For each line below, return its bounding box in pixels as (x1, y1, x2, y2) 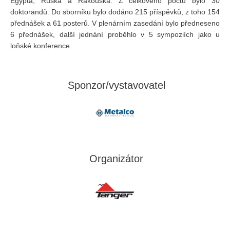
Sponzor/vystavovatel (67, 79, 165, 91)
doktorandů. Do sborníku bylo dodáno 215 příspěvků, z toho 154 (10, 7, 220, 16)
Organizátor (89, 152, 143, 164)
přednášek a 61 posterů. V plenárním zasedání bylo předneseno (10, 18, 220, 27)
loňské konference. (10, 41, 72, 50)
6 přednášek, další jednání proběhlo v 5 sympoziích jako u (10, 30, 220, 39)
